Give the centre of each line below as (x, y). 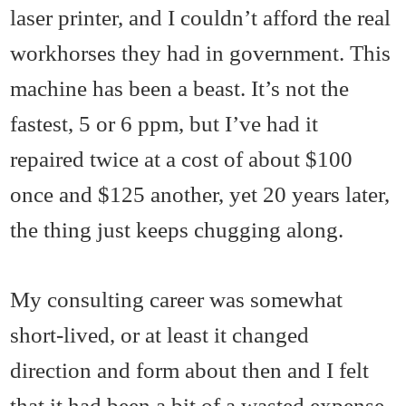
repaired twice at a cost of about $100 (182, 159)
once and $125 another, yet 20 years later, (200, 194)
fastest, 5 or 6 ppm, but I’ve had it (164, 124)
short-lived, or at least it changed (160, 335)
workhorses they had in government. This (201, 53)
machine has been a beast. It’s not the (180, 88)
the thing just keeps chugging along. (177, 230)
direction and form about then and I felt (190, 370)
